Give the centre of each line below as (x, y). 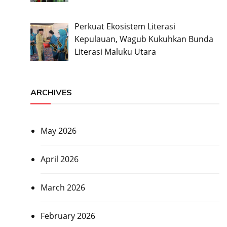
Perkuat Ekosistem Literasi (125, 27)
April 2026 (59, 159)
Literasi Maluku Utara (115, 52)
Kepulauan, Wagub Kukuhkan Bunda (144, 39)
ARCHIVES (51, 92)
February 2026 (68, 216)
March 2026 (63, 187)
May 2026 (58, 130)
